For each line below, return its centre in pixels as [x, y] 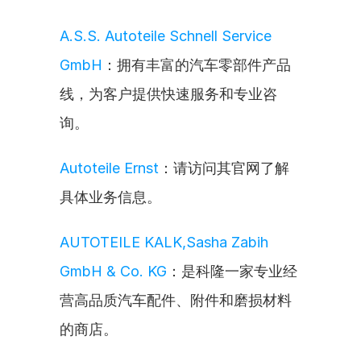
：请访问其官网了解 [224, 168]
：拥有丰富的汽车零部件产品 [197, 65]
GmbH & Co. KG [113, 271]
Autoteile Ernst [109, 168]
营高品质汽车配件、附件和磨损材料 [176, 300]
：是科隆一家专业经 [232, 271]
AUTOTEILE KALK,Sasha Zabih [164, 242]
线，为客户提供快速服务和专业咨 [168, 94]
